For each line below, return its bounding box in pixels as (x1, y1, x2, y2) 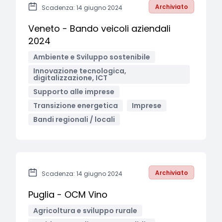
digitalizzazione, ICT (33, 73, 108, 83)
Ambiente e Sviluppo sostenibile (33, 52, 150, 62)
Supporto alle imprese (33, 87, 114, 97)
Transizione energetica (33, 101, 118, 111)
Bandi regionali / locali (33, 114, 115, 124)
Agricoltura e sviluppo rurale (33, 206, 137, 216)
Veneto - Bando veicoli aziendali (28, 22, 170, 35)
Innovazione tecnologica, (33, 66, 126, 76)
